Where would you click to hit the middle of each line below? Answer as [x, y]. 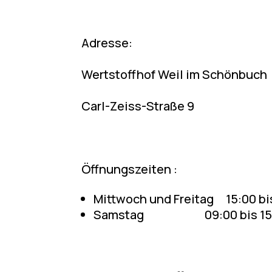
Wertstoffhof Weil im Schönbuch [175, 74]
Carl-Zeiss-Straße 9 [138, 106]
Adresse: [107, 42]
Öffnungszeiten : [130, 169]
